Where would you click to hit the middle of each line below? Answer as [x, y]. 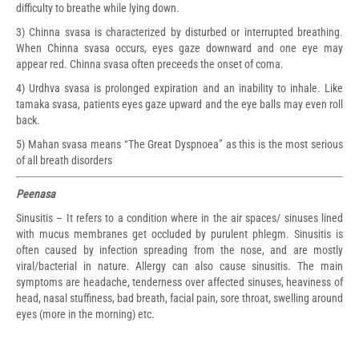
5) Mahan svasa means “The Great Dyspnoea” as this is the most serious [179, 144]
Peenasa [36, 194]
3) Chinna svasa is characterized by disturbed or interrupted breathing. [179, 32]
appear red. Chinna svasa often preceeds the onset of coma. [150, 64]
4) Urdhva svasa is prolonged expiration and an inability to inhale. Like [179, 88]
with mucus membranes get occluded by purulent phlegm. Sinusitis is [179, 234]
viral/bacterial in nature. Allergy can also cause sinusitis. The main [179, 266]
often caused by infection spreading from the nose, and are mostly [179, 250]
